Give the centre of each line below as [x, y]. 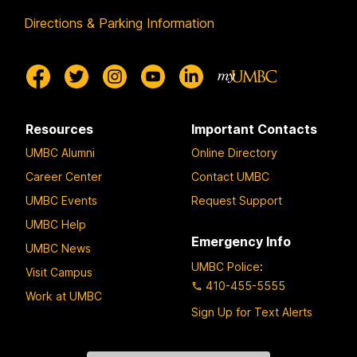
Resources [59, 129]
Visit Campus [59, 272]
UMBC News [58, 248]
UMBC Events [61, 200]
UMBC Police [226, 267]
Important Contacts [254, 129]
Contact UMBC [230, 176]
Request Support [237, 200]
